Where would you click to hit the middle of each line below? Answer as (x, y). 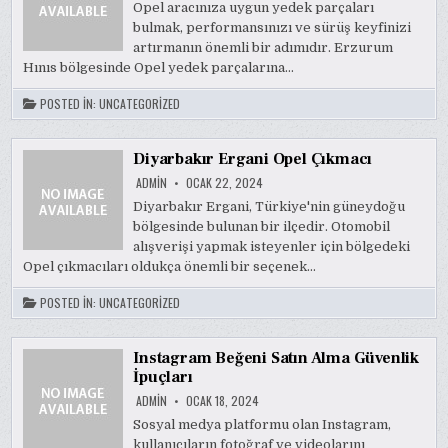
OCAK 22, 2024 (223, 182)
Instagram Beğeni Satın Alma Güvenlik (276, 358)
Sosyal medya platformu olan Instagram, (262, 424)
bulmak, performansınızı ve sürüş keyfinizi (272, 27)
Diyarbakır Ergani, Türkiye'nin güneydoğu (269, 206)
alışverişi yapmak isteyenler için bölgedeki (272, 246)
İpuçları (163, 377)
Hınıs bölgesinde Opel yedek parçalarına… (159, 67)
